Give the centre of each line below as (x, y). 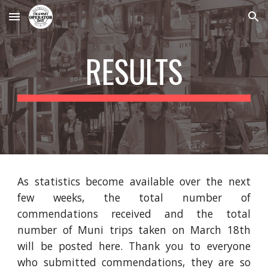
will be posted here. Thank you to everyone (134, 246)
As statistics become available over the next (134, 181)
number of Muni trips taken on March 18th (134, 230)
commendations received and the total (134, 214)
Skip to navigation (221, 22)
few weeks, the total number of (134, 197)
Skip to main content (52, 22)
